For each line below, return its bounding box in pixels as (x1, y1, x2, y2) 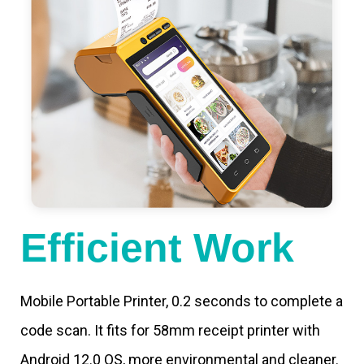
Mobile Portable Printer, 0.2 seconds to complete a (20, 292, 343, 310)
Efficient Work (20, 225, 294, 271)
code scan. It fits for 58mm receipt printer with (20, 322, 320, 340)
